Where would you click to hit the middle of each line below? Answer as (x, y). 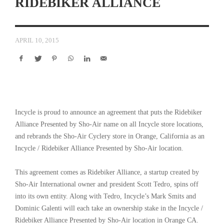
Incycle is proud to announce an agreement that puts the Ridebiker (108, 112)
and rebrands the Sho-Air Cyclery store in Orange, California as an (110, 136)
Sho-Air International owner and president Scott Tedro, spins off (107, 184)
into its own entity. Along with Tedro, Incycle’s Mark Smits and (105, 196)
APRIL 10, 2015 (37, 40)
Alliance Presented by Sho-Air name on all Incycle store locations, (109, 124)
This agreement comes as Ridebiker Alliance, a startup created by (107, 172)
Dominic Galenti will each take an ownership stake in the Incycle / (109, 208)
